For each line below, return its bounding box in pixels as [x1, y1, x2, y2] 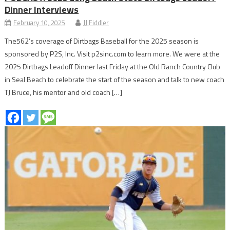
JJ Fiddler [83, 17, 109, 28]
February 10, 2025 [13, 17, 66, 28]
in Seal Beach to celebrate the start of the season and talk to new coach [5, 74, 225, 85]
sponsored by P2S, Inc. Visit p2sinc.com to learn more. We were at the [5, 48, 220, 60]
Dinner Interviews [5, 3, 79, 17]
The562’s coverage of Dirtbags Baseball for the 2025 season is [5, 35, 199, 47]
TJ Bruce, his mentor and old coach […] [5, 87, 123, 98]
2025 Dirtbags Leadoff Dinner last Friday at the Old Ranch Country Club [5, 61, 221, 72]
